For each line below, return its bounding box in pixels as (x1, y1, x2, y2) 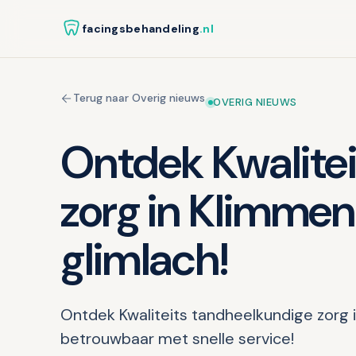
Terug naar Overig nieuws (73, 91, 205, 105)
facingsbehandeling (83, 21, 200, 36)
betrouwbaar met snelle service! (60, 328, 294, 349)
